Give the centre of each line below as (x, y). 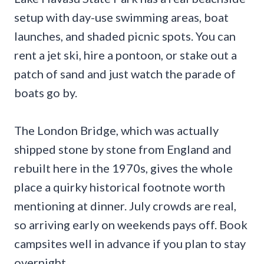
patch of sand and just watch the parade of (125, 74)
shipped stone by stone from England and (123, 149)
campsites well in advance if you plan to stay (130, 244)
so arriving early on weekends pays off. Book (131, 225)
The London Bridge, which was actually (116, 131)
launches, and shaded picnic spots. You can (125, 36)
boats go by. (46, 93)
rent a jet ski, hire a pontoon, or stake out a (126, 55)
